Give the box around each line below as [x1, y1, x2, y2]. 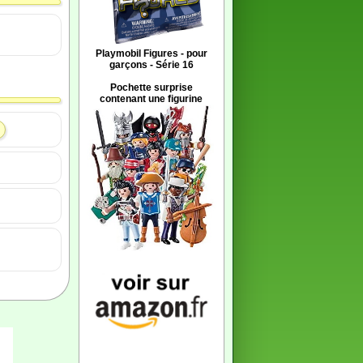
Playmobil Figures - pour [95, 48, 207, 59]
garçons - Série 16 [109, 59, 194, 70]
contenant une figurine [100, 93, 203, 105]
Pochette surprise [109, 82, 193, 93]
